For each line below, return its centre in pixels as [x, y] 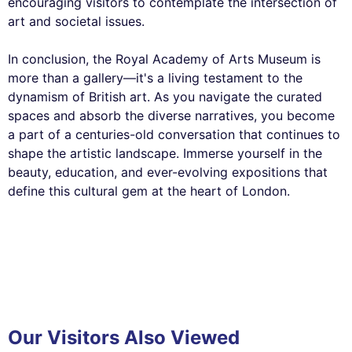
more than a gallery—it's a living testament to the [155, 77]
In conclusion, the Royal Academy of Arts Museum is [164, 59]
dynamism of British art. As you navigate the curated [165, 96]
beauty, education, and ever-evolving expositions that [168, 172]
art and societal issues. [76, 21]
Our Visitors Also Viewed [124, 337]
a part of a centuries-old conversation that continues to [174, 134]
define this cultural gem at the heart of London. [149, 191]
